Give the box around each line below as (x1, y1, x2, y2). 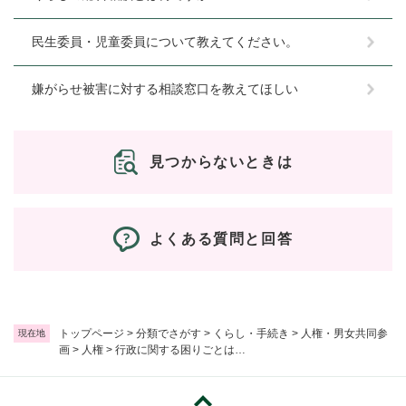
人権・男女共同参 (301, 327, 388, 340)
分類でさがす (136, 327, 201, 340)
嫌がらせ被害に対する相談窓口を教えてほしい (32, 82, 298, 96)
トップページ (59, 327, 124, 340)
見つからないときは (149, 154, 294, 169)
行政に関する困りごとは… (115, 343, 246, 356)
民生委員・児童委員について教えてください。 (32, 34, 298, 49)
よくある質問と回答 (149, 231, 294, 246)
